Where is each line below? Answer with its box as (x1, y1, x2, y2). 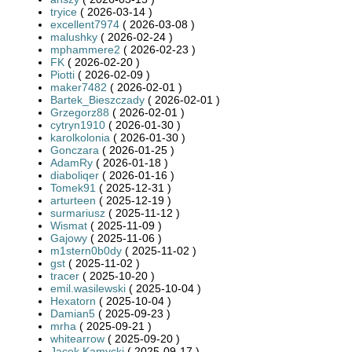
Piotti (50, 68, 75, 81)
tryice (50, 5, 77, 18)
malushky (50, 30, 97, 43)
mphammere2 (50, 42, 120, 56)
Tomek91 (50, 181, 96, 194)
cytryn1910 (50, 118, 105, 131)
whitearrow (50, 332, 104, 345)
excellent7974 (50, 17, 119, 31)
